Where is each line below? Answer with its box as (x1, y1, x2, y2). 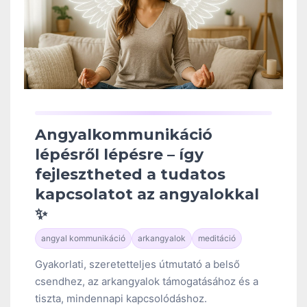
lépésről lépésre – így (35, 145, 204, 164)
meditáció (198, 233, 236, 244)
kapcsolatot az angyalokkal (35, 185, 259, 204)
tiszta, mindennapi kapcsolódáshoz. (35, 292, 207, 306)
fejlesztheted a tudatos (35, 165, 225, 184)
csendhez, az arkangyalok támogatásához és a (35, 275, 258, 288)
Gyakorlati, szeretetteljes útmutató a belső (35, 258, 240, 271)
